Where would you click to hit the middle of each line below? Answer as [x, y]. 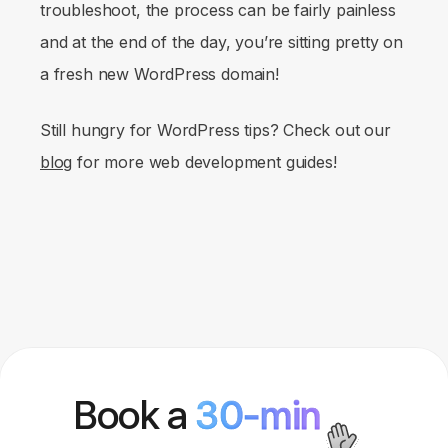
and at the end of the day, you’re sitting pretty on [222, 41]
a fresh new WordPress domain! [159, 73]
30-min [258, 414]
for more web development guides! [204, 161]
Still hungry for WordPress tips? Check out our [215, 129]
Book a [134, 414]
